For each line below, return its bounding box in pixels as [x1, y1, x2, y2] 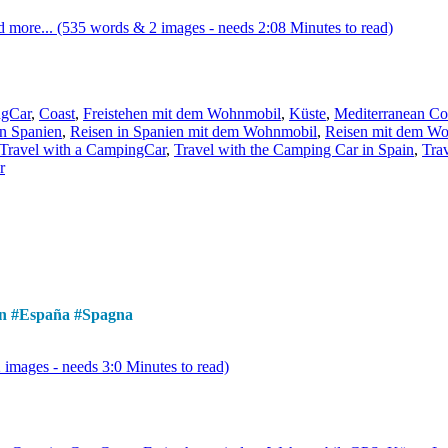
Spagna [82, 306, 133, 324]
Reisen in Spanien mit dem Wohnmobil [70, 123, 317, 141]
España [19, 306, 70, 324]
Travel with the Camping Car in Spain [174, 141, 414, 159]
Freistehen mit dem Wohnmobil [83, 105, 281, 123]
